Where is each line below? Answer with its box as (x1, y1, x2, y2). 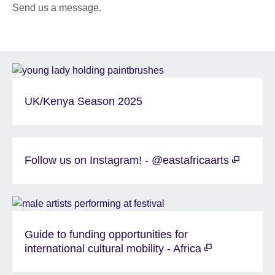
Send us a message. (12, 2, 101, 14)
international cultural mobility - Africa (25, 242, 204, 255)
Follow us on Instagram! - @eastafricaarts (25, 154, 232, 167)
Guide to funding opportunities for (25, 228, 188, 241)
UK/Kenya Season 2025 (25, 95, 142, 108)
